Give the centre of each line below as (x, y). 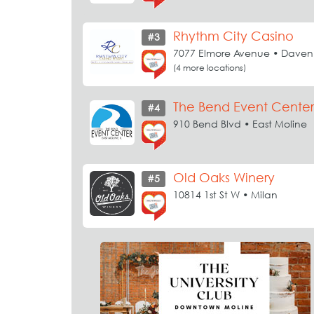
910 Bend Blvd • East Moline (240, 124)
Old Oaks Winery (224, 178)
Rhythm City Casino (233, 36)
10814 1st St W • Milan (225, 194)
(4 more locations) (210, 68)
